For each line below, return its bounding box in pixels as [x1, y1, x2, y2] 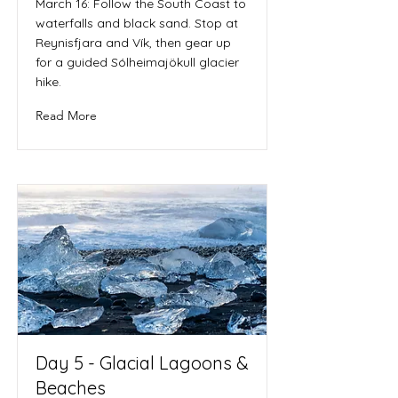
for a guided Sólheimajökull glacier [36, 54, 239, 70]
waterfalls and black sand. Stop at [36, 15, 238, 31]
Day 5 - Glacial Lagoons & [36, 352, 249, 374]
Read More [36, 107, 97, 123]
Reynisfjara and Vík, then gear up [36, 35, 231, 51]
